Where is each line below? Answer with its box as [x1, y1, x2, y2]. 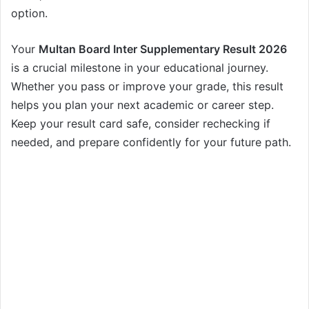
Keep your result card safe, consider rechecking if [11, 117, 270, 131]
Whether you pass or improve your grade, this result [11, 79, 283, 94]
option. [11, 6, 48, 21]
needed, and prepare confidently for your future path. [11, 135, 291, 150]
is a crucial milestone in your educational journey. [11, 61, 268, 75]
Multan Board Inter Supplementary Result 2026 [39, 42, 287, 57]
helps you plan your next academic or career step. [11, 98, 274, 112]
